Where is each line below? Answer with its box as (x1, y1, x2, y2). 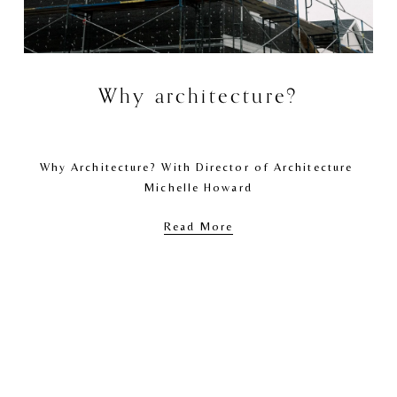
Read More (164, 219, 233, 233)
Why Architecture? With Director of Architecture (39, 160, 354, 174)
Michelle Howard (144, 180, 253, 194)
